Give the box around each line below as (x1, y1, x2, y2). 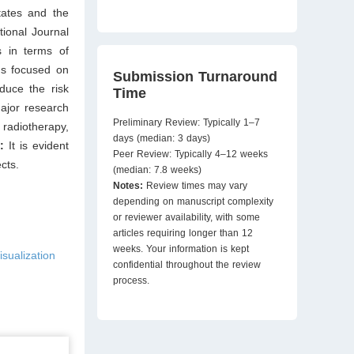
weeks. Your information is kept (112, 243, 249, 254)
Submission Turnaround (112, 69, 277, 85)
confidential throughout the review (112, 259, 261, 270)
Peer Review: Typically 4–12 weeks (112, 149, 268, 160)
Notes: (112, 180, 146, 191)
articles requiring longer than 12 (112, 228, 253, 239)
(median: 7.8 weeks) (112, 164, 201, 175)
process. (112, 275, 149, 286)
